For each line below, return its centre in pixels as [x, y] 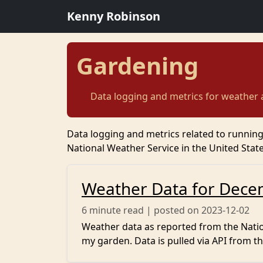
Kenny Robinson [114, 16]
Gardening [137, 65]
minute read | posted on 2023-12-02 [169, 210]
